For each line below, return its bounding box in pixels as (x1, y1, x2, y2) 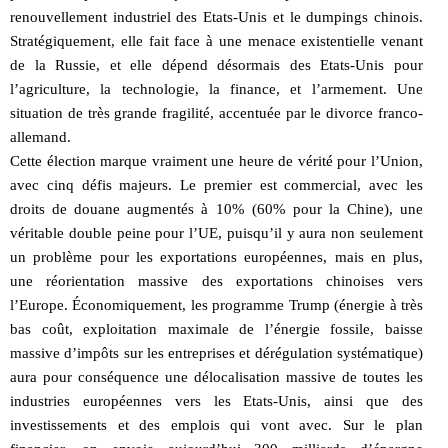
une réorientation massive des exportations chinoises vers (10, 272, 423, 289)
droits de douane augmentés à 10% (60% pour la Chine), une (10, 200, 423, 217)
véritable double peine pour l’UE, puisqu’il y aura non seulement (10, 224, 423, 241)
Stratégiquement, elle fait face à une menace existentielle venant (10, 32, 423, 49)
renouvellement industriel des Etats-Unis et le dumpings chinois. (10, 8, 423, 25)
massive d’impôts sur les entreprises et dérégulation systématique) (10, 344, 423, 361)
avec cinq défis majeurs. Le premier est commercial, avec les (10, 176, 423, 193)
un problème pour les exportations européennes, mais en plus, (10, 248, 423, 265)
